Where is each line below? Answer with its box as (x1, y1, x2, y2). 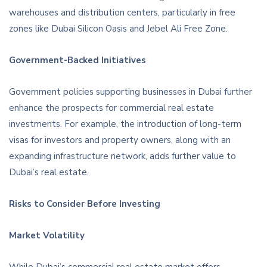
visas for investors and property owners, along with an (9, 134, 231, 147)
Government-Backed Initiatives (9, 54, 146, 67)
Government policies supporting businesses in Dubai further (9, 86, 252, 98)
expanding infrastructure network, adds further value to (9, 150, 236, 163)
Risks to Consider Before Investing (9, 198, 160, 210)
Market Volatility (9, 229, 85, 242)
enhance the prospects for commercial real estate (9, 102, 214, 114)
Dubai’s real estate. (9, 166, 89, 179)
